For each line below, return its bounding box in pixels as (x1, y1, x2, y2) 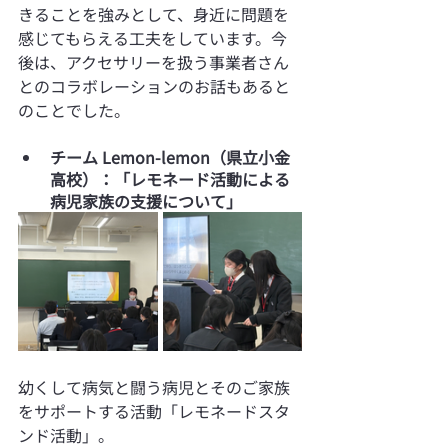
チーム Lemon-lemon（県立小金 (50, 144, 290, 169)
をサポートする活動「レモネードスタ (18, 398, 290, 423)
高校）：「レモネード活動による (50, 166, 290, 191)
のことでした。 (18, 97, 130, 122)
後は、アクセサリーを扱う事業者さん (18, 49, 289, 74)
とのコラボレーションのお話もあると (18, 73, 290, 98)
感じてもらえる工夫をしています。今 (18, 25, 287, 50)
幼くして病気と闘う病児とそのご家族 (18, 374, 290, 399)
